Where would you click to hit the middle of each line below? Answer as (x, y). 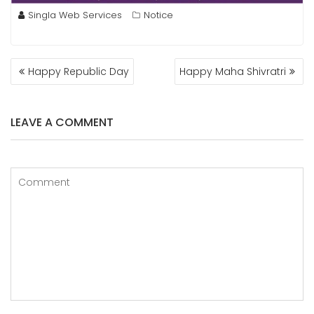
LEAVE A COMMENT (62, 122)
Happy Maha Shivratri (233, 71)
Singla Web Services (75, 15)
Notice (158, 15)
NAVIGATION (53, 80)
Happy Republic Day (78, 71)
